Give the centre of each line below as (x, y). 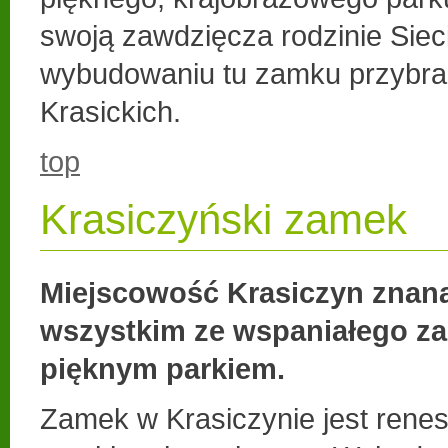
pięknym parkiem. (162, 368)
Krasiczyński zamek (223, 219)
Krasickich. (110, 111)
